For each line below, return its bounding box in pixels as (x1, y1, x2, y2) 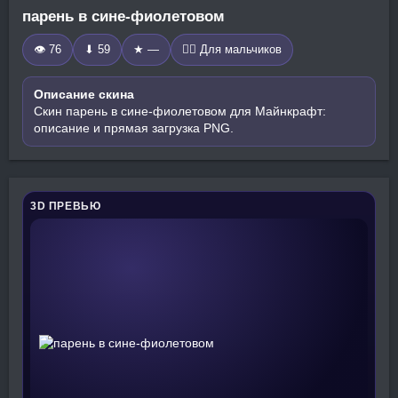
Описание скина (34, 87, 134, 101)
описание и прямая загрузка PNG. (34, 121, 234, 135)
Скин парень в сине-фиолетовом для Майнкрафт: (34, 104, 326, 118)
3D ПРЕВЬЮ (30, 200, 101, 212)
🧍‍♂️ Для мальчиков (182, 43, 282, 56)
